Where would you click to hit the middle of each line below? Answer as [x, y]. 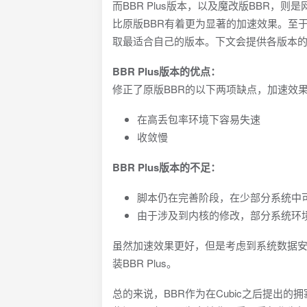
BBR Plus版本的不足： [167, 167]
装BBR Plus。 [145, 263]
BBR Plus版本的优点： [167, 71]
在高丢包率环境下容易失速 [199, 119]
